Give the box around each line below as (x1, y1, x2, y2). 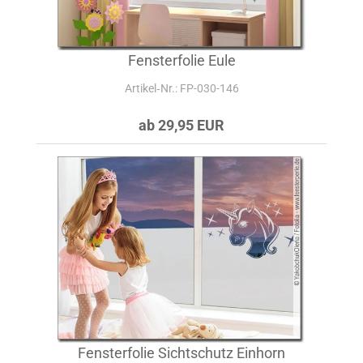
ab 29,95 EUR (139, 117, 224, 134)
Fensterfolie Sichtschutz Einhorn (78, 344, 285, 361)
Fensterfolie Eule (127, 52, 236, 69)
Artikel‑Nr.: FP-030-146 (124, 82, 239, 95)
